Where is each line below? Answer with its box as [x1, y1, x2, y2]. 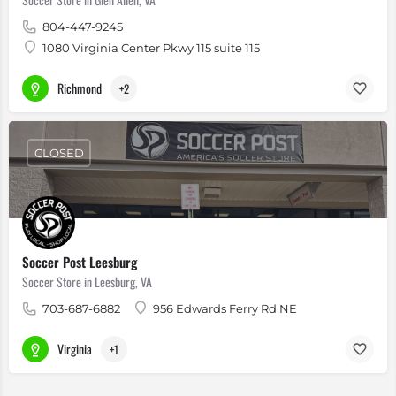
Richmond [57, 78, 102, 97]
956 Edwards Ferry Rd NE [153, 301, 297, 316]
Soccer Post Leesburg [22, 252, 137, 271]
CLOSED [34, 145, 84, 160]
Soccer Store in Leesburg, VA [22, 272, 152, 291]
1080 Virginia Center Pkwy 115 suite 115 [42, 41, 260, 55]
